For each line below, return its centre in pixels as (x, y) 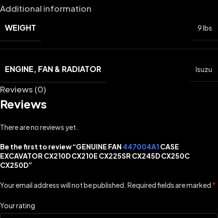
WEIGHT (20, 28)
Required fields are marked (170, 185)
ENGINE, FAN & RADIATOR (53, 69)
